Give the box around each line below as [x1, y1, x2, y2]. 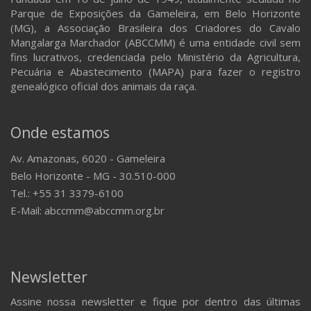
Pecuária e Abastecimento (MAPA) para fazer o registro [10, 65, 301, 78]
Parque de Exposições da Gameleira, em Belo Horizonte [10, 6, 301, 20]
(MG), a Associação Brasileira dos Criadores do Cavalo [10, 21, 301, 35]
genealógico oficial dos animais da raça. [10, 79, 196, 93]
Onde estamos [10, 123, 110, 142]
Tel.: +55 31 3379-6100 [10, 186, 124, 200]
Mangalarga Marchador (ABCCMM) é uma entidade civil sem [10, 35, 301, 49]
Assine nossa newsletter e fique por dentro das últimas [10, 294, 301, 308]
